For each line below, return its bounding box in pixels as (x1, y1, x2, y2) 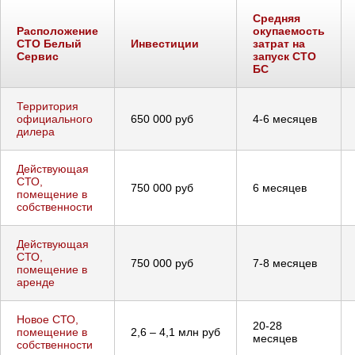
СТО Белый (17, 36, 82, 50)
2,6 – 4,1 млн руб (131, 325, 220, 338)
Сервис (17, 49, 59, 63)
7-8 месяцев (253, 256, 317, 269)
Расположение (17, 24, 98, 37)
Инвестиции (131, 36, 199, 50)
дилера (17, 124, 55, 138)
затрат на (253, 36, 305, 50)
